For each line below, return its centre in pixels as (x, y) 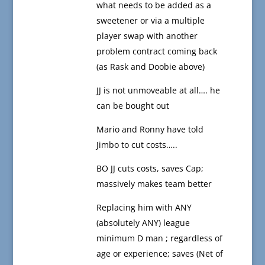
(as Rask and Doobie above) (150, 67)
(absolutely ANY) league (143, 223)
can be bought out (132, 106)
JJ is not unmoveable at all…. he (158, 91)
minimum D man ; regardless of (159, 238)
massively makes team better (154, 184)
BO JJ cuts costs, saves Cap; (150, 169)
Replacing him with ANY (144, 208)
